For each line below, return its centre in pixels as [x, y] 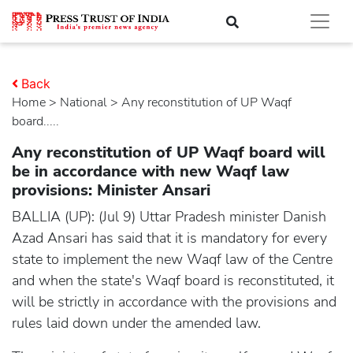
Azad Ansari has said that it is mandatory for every [169, 238]
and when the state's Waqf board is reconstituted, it [173, 281]
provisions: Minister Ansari [111, 190]
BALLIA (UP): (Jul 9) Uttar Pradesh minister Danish [169, 217]
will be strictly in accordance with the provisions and [174, 302]
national [88, 102]
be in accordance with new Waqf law [150, 171]
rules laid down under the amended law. [136, 323]
